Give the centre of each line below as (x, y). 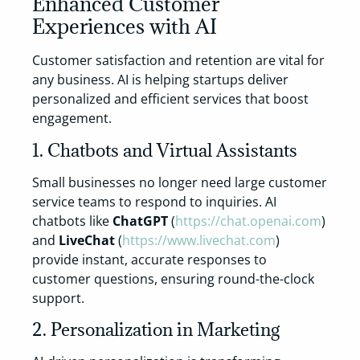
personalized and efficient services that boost (170, 99)
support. (58, 298)
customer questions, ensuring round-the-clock (173, 278)
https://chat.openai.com (248, 221)
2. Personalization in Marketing (156, 329)
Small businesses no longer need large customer (180, 182)
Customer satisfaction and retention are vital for (178, 61)
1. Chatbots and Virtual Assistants (165, 149)
